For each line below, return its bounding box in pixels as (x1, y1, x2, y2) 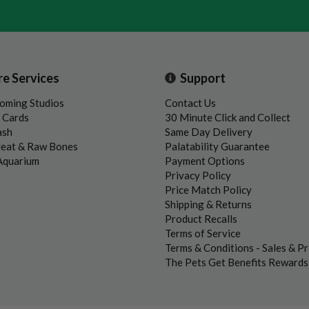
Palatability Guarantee (165, 139, 270, 152)
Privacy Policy (165, 168, 231, 181)
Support (180, 70, 226, 86)
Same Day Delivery (165, 125, 252, 138)
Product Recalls (165, 212, 237, 225)
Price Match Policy (165, 183, 252, 196)
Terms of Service (165, 226, 241, 239)
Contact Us (165, 96, 216, 109)
